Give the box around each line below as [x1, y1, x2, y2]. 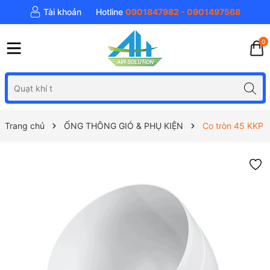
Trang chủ [4, 121, 45, 131]
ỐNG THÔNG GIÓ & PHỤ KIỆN [63, 121, 183, 131]
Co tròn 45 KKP [202, 121, 263, 131]
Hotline [96, 7, 123, 17]
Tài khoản [43, 7, 81, 17]
